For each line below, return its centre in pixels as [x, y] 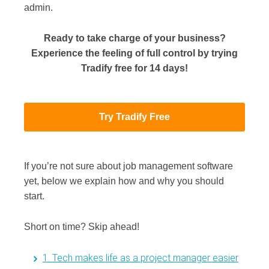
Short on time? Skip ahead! [82, 226]
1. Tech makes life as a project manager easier [141, 258]
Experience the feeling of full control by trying [134, 53]
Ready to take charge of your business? [134, 38]
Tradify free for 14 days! [134, 68]
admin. [38, 7]
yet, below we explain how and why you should [124, 181]
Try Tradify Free [134, 116]
